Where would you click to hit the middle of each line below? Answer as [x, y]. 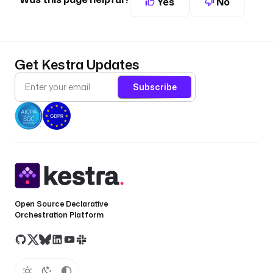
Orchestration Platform [59, 214]
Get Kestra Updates [77, 64]
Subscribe [155, 87]
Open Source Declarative [61, 204]
